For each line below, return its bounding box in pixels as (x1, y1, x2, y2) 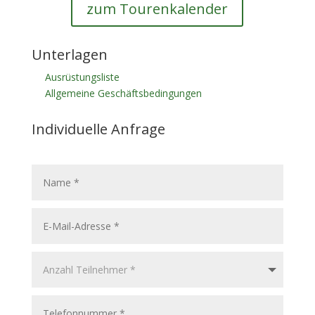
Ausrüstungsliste (44, 70, 120, 84)
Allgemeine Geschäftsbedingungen (44, 86, 202, 100)
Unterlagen (31, 45, 108, 64)
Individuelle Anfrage (31, 120, 165, 139)
